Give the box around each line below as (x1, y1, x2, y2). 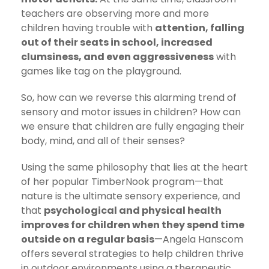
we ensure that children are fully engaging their (21, 119, 244, 133)
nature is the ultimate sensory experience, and (21, 189, 240, 203)
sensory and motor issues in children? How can (21, 104, 241, 119)
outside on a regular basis (21, 232, 154, 246)
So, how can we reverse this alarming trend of (21, 90, 237, 104)
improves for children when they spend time (21, 217, 244, 232)
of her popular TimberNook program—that (21, 174, 223, 189)
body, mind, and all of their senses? (21, 133, 185, 148)
